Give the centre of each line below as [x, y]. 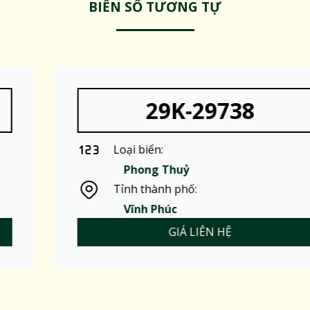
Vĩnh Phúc [120, 209]
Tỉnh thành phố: [125, 189]
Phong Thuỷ [127, 169]
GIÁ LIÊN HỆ [170, 231]
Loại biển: [108, 149]
